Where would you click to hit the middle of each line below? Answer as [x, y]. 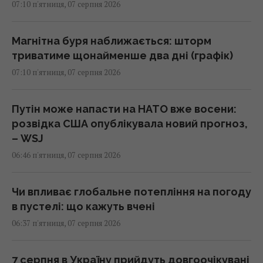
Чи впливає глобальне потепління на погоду [131, 191]
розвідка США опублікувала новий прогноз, [130, 123]
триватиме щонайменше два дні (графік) [122, 55]
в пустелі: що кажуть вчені [83, 206]
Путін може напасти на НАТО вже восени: [124, 109]
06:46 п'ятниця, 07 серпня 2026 [66, 155]
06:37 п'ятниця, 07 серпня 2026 [66, 223]
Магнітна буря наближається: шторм [112, 41]
